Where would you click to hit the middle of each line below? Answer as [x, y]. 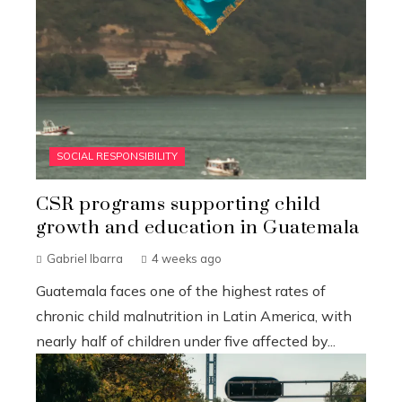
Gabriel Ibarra [85, 258]
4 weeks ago [187, 258]
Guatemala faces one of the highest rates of [181, 290]
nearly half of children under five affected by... [186, 341]
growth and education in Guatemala [198, 227]
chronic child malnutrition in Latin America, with [194, 315]
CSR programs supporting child [179, 204]
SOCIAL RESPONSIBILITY [117, 156]
